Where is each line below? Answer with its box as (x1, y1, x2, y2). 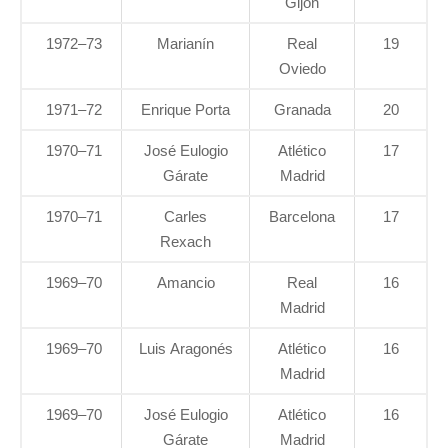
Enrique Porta (141, 101, 230, 119)
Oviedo (278, 60, 326, 78)
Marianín (157, 35, 214, 53)
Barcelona (269, 208, 335, 226)
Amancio (156, 274, 215, 292)
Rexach (160, 233, 211, 251)
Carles (164, 208, 207, 226)
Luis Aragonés (138, 340, 233, 358)
